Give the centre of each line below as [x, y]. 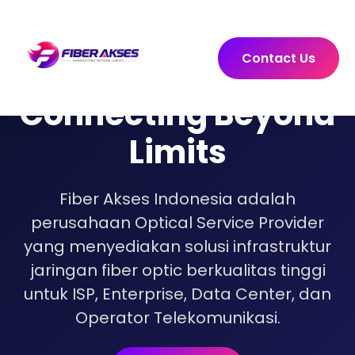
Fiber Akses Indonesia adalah [177, 199]
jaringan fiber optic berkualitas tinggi [177, 270]
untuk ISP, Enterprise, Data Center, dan [177, 294]
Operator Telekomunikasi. [177, 318]
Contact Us [279, 58]
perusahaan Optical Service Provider [177, 223]
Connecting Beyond [177, 114]
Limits [177, 152]
